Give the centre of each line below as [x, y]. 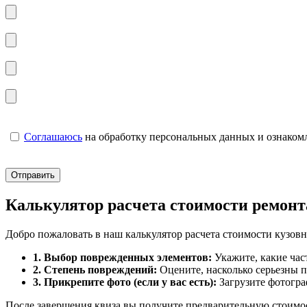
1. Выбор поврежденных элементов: [122, 257]
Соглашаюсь [53, 136]
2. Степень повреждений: [95, 269]
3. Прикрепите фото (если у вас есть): [125, 282]
